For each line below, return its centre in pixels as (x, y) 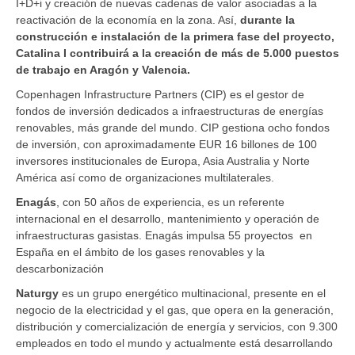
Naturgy (37, 293)
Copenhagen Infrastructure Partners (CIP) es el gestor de (160, 94)
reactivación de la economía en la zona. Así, (128, 19)
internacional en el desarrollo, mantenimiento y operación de (168, 218)
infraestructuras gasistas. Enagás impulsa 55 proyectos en (164, 235)
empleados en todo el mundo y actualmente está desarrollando (174, 343)
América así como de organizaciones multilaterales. (145, 177)
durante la (267, 19)
